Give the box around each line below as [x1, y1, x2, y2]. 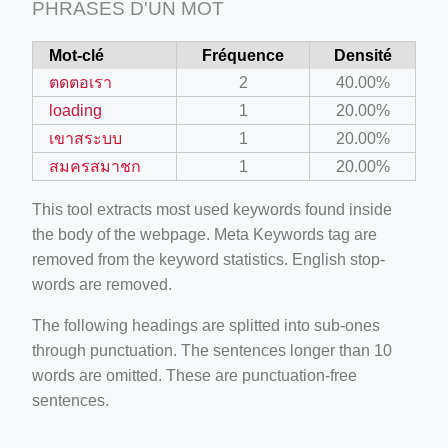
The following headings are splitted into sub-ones [32, 316, 380, 334]
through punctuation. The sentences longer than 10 [32, 341, 392, 359]
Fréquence [202, 46, 284, 64]
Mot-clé [49, 46, 104, 64]
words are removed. [32, 275, 172, 293]
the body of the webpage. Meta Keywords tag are [32, 225, 377, 243]
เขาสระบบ [49, 129, 122, 147]
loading [49, 101, 102, 119]
